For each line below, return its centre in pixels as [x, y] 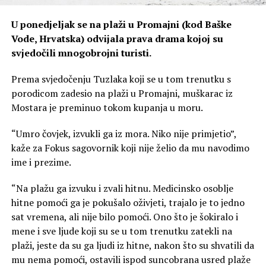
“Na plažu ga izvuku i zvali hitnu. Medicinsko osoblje [122, 188]
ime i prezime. [41, 162]
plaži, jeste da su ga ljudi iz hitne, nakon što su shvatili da [132, 245]
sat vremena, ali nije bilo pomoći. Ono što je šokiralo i [124, 216]
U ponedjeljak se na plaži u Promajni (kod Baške [121, 24]
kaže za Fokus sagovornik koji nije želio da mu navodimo [130, 148]
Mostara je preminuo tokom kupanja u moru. [107, 107]
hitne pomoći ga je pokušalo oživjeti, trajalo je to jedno [128, 202]
